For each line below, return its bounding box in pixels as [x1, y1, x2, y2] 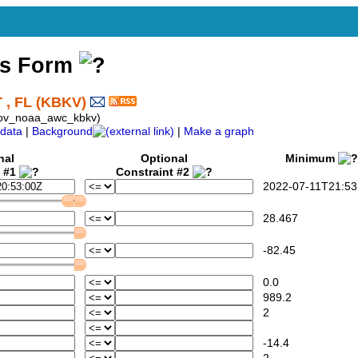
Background [32, 125, 93, 138]
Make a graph [184, 125, 254, 138]
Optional [141, 153, 188, 165]
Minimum [276, 153, 338, 165]
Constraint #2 [116, 166, 193, 179]
